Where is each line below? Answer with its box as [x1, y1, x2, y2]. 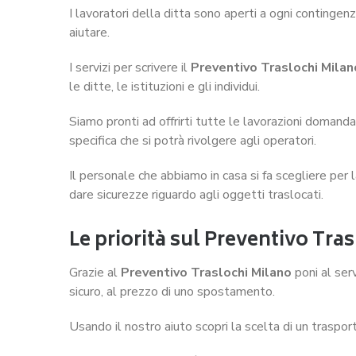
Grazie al [69, 263, 121, 281]
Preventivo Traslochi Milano [121, 263, 292, 281]
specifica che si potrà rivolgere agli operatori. [69, 131, 316, 149]
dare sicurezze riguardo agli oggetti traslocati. [69, 185, 323, 203]
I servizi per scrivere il [69, 58, 191, 76]
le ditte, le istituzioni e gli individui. [69, 77, 260, 95]
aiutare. [69, 23, 110, 41]
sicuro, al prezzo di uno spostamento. [69, 282, 275, 300]
